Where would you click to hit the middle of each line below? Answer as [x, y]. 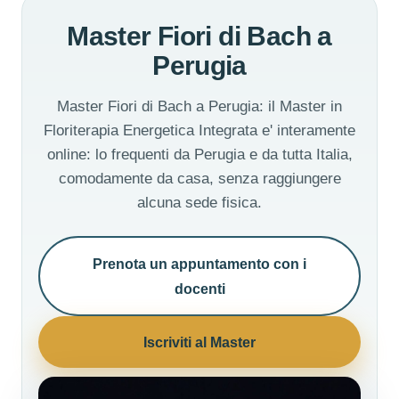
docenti [199, 289]
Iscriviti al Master [199, 342]
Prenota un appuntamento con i [199, 264]
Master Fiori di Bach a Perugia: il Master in [199, 107]
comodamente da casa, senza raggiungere [199, 179]
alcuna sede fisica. [199, 203]
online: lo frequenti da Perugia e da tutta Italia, [199, 155]
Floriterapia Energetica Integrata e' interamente [199, 131]
